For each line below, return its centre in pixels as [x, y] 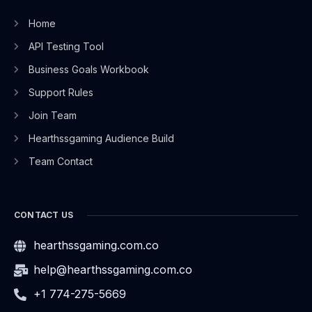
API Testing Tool [66, 47]
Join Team [52, 116]
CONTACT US [44, 215]
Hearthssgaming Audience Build [101, 139]
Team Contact [60, 162]
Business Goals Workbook [88, 70]
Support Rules [61, 93]
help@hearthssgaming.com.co [112, 270]
